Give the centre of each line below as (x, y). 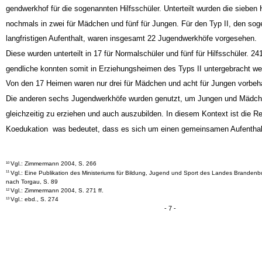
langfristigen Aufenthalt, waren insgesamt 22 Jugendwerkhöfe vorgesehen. (131, 49)
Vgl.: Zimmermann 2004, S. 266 (54, 174)
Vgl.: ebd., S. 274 (35, 210)
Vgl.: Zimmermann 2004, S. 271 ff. (57, 201)
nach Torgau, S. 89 (32, 192)
